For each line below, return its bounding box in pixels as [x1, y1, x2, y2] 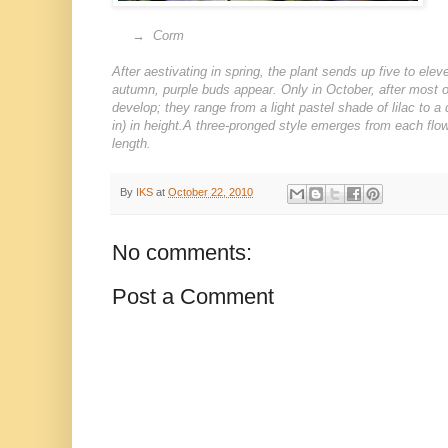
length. [112, 136, 151, 152]
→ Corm [112, 28, 184, 44]
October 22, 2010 [168, 186, 253, 199]
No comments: [112, 239, 252, 265]
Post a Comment [112, 283, 274, 309]
